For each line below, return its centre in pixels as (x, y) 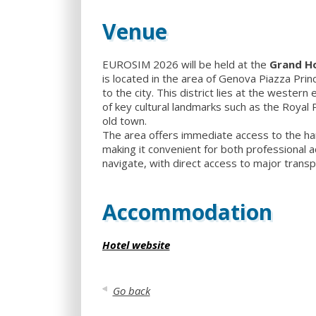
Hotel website (136, 245)
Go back (131, 291)
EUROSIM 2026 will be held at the (186, 64)
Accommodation (187, 212)
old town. (124, 121)
